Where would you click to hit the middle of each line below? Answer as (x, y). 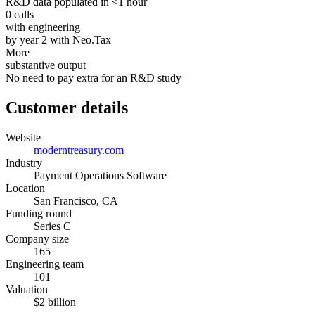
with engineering (43, 27)
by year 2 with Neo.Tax (58, 39)
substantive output (46, 65)
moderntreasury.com (79, 150)
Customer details (67, 107)
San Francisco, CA (76, 200)
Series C (52, 226)
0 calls (20, 14)
